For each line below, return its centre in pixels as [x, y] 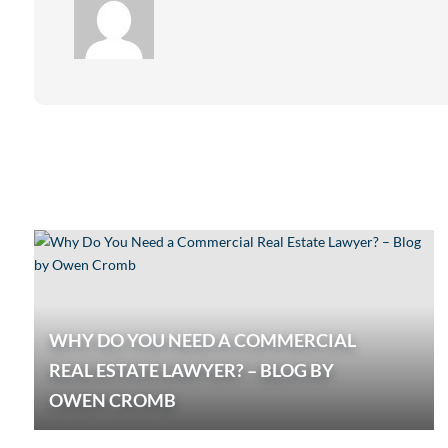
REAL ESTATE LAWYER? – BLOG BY [191, 370]
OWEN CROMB [112, 400]
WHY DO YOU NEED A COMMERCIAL [202, 340]
